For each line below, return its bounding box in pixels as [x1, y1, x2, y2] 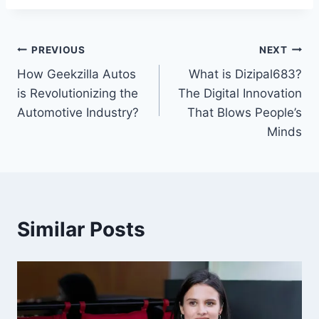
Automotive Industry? [17, 105, 139, 120]
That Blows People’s [187, 105, 302, 120]
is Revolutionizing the [17, 86, 138, 101]
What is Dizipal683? [189, 67, 302, 82]
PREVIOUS [31, 43, 85, 56]
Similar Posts [17, 217, 145, 242]
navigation [16, 71, 118, 96]
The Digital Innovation [178, 86, 302, 101]
